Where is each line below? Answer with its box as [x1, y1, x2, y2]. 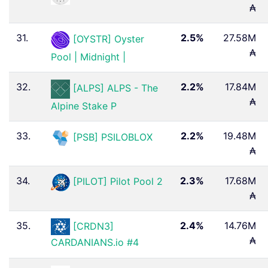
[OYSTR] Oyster [73, 33, 144, 45]
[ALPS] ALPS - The [73, 82, 158, 95]
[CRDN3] [73, 220, 114, 232]
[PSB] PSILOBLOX [73, 131, 153, 144]
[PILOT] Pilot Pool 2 [73, 175, 163, 188]
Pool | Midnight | [51, 50, 126, 63]
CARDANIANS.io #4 [51, 236, 139, 249]
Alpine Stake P [51, 99, 117, 112]
